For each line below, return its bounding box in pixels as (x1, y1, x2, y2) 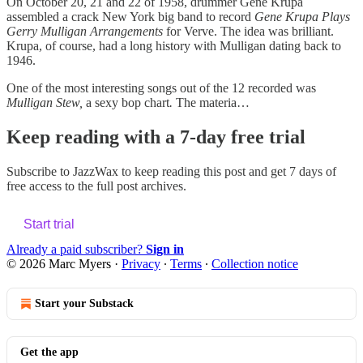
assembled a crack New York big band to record (6, 9, 254, 23)
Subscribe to (6, 164, 73, 178)
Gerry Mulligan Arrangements (6, 23, 163, 38)
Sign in (146, 241, 184, 256)
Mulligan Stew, (6, 95, 86, 109)
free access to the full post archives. (6, 178, 186, 193)
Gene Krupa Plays (254, 9, 350, 23)
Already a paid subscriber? (6, 241, 146, 256)
